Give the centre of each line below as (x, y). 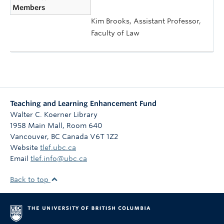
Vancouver (28, 136)
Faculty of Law (115, 33)
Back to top (30, 179)
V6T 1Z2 (104, 136)
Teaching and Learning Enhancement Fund (83, 103)
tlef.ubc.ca (58, 147)
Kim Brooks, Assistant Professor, (146, 21)
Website (25, 147)
